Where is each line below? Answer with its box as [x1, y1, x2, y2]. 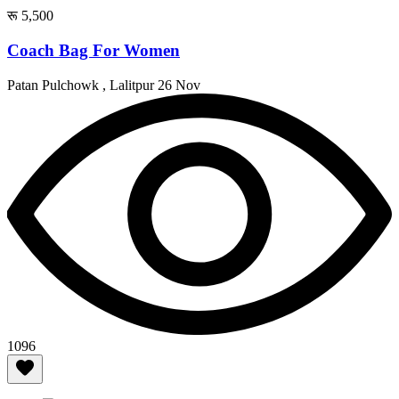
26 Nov [158, 77, 200, 93]
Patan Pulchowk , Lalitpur [7, 77, 158, 93]
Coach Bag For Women [7, 41, 180, 61]
